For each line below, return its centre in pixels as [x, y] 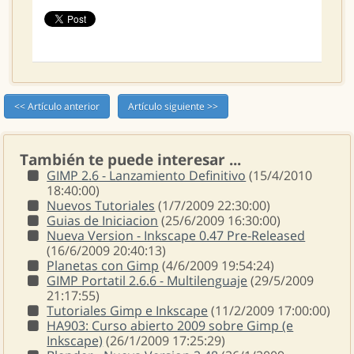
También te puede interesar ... [130, 159]
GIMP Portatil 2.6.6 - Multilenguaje [147, 281]
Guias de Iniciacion [103, 220]
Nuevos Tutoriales [101, 205]
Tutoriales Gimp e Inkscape [128, 311]
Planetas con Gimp [103, 265]
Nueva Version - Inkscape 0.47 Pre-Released [176, 235]
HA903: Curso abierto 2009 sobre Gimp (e [170, 326]
